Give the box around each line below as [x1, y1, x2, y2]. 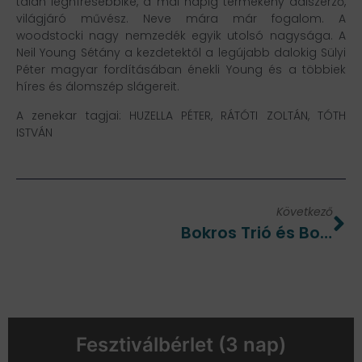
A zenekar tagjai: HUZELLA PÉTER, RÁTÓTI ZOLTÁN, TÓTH [16, 107, 346, 124]
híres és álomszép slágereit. [16, 78, 179, 95]
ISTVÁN [16, 124, 53, 141]
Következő [276, 204, 333, 221]
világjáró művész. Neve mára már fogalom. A [16, 11, 346, 27]
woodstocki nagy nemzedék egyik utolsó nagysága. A [16, 27, 346, 44]
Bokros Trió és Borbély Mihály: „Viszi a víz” [319, 221, 332, 245]
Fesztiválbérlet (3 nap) [76, 333, 286, 357]
